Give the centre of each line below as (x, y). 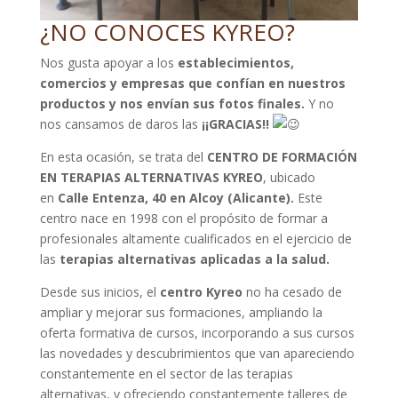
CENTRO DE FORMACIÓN (282, 157)
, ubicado (289, 177)
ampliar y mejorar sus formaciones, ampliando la (181, 312)
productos (72, 103)
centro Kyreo (201, 292)
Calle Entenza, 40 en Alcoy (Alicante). (175, 198)
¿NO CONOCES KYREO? (167, 32)
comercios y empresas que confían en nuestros (192, 83)
